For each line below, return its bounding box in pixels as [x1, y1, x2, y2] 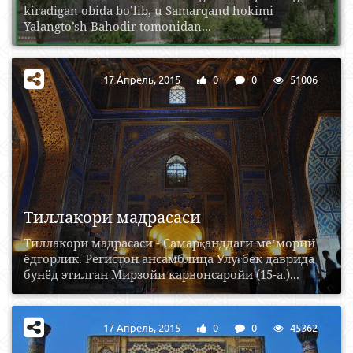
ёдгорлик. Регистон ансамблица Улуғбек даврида [24, 251, 314, 266]
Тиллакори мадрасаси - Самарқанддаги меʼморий [24, 235, 315, 251]
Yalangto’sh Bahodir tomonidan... [24, 18, 211, 34]
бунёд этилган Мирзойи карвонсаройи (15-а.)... [24, 266, 299, 282]
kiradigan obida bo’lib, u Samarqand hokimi [24, 2, 273, 18]
